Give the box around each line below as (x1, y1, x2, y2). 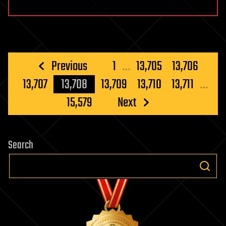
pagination (13, 71, 87, 97)
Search (8, 137, 33, 154)
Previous (51, 56, 87, 77)
